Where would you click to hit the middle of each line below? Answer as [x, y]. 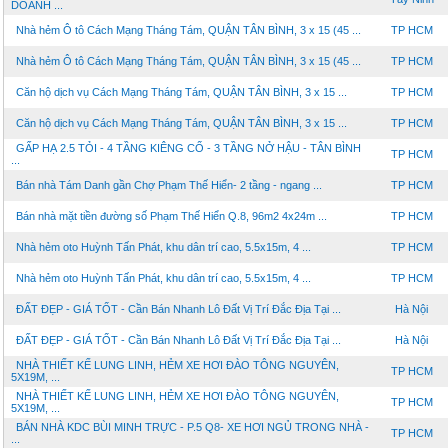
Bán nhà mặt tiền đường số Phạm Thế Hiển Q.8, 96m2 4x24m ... [171, 216]
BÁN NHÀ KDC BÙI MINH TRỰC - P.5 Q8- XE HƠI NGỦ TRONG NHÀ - [192, 427]
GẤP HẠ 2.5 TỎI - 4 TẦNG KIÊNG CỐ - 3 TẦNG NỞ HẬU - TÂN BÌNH [188, 148]
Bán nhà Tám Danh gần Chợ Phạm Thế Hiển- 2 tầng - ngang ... [169, 185]
